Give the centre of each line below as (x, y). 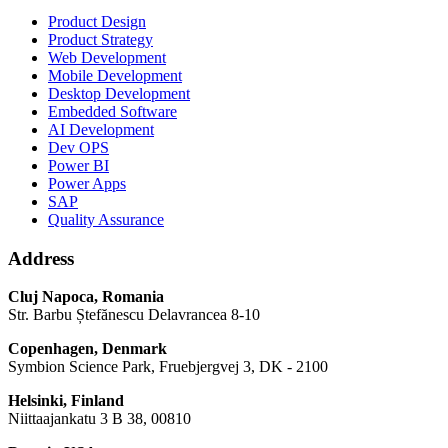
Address (41, 258)
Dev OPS (78, 147)
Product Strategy (100, 39)
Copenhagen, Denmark (87, 349)
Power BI (78, 165)
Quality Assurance (106, 219)
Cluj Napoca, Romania (86, 297)
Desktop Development (119, 93)
